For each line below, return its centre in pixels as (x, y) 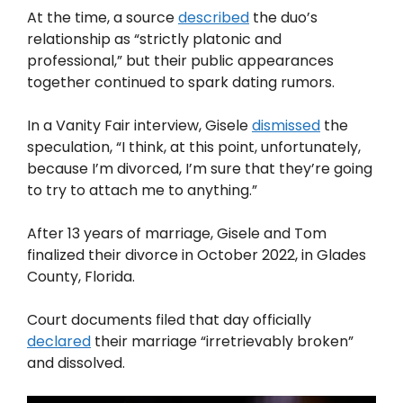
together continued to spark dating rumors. (181, 83)
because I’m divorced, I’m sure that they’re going (200, 169)
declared (59, 342)
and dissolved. (76, 363)
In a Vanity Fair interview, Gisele (139, 126)
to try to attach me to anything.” (142, 191)
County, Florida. (81, 277)
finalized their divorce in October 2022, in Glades (197, 255)
